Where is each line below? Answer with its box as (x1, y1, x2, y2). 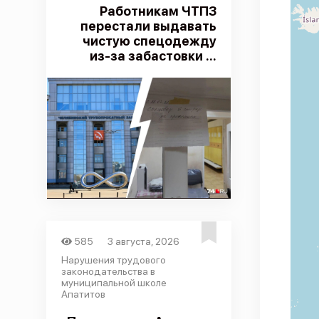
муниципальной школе (61, 277, 167, 288)
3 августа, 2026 (108, 236, 180, 247)
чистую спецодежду (82, 33, 216, 48)
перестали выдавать (80, 19, 216, 33)
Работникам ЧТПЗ (99, 4, 216, 19)
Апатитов (61, 288, 105, 300)
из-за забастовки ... (89, 48, 216, 63)
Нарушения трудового (61, 254, 166, 266)
